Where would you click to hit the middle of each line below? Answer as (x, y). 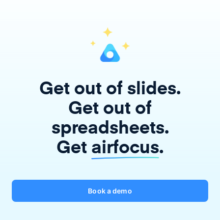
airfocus (125, 146)
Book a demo (110, 191)
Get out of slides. (110, 87)
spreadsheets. (110, 126)
